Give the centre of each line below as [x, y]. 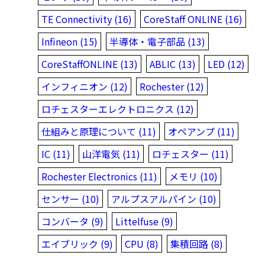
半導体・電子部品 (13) [157, 41]
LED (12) [226, 64]
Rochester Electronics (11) [99, 176]
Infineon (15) [70, 41]
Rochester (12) [172, 86]
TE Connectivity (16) [87, 19]
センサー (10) [70, 198]
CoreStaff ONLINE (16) [193, 19]
